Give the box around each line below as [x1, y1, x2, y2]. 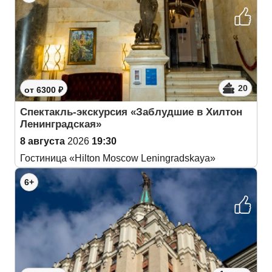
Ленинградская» [20, 118, 101, 130]
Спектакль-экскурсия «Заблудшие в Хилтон [20, 106, 242, 118]
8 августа [20, 136, 65, 146]
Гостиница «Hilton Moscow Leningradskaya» [20, 153, 216, 163]
